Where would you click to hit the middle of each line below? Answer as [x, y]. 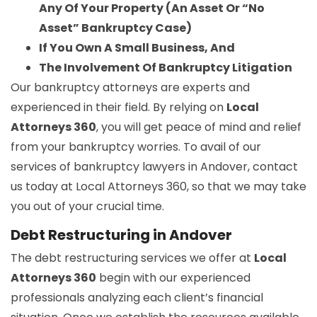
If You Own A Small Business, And [137, 47]
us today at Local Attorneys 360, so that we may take [158, 186]
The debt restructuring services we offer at [132, 258]
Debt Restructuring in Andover [121, 235]
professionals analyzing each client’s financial [137, 297]
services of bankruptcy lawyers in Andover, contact [154, 166]
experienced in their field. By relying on [119, 107]
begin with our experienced [173, 277]
